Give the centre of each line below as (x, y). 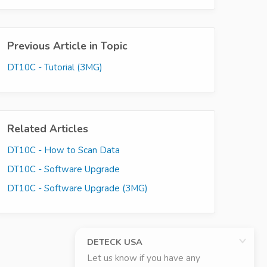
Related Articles (48, 128)
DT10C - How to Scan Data (63, 150)
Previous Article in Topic (67, 46)
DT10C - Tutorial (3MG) (55, 67)
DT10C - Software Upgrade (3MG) (77, 188)
